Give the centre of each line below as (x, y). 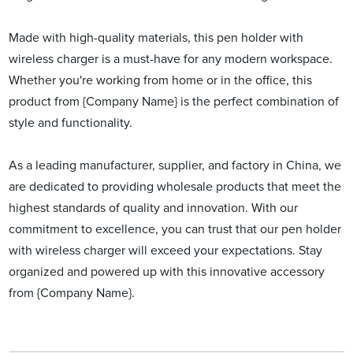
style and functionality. (71, 123)
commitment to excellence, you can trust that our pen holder (175, 229)
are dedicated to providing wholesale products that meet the (175, 186)
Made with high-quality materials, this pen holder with (156, 37)
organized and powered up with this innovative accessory (167, 271)
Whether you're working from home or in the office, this (161, 80)
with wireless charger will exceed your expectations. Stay (166, 250)
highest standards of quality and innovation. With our (154, 208)
